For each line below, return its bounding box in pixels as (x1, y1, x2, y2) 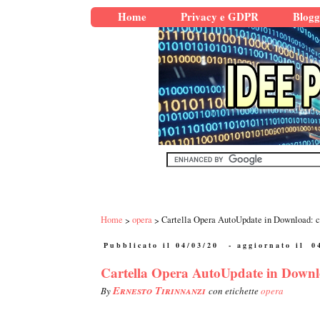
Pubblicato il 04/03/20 (104, 240, 219, 251)
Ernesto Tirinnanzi (113, 283, 209, 299)
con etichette (209, 284, 261, 298)
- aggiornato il (224, 240, 309, 251)
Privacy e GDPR (181, 9, 259, 24)
